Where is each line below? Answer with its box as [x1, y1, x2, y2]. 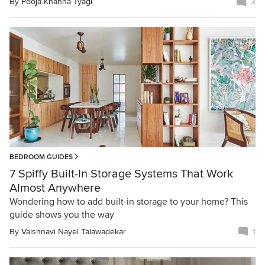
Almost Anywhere [9, 180, 101, 195]
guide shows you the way [9, 208, 114, 221]
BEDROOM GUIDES [9, 152, 73, 161]
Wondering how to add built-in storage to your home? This [9, 195, 248, 208]
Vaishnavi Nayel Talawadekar [21, 226, 126, 237]
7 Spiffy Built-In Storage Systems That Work [9, 166, 233, 181]
